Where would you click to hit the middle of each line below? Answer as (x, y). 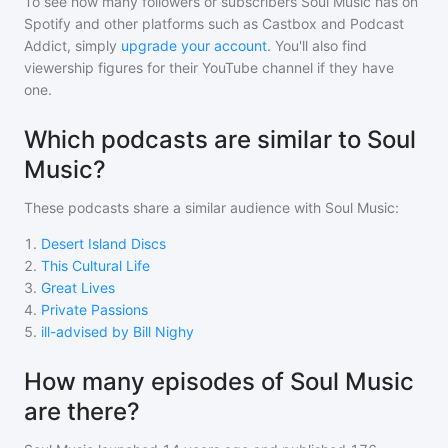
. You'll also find (317, 45)
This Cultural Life (95, 265)
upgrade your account (194, 45)
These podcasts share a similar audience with (174, 207)
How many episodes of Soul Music (219, 381)
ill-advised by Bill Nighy (117, 331)
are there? (82, 411)
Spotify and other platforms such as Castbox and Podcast (214, 23)
